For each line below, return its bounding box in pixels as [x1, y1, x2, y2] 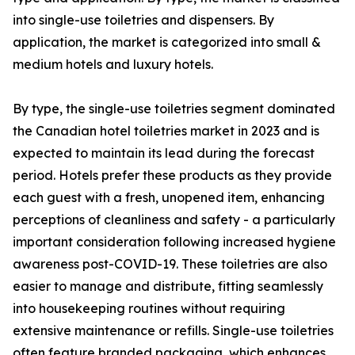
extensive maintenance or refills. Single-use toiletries [13, 323, 334, 339]
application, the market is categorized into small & [13, 34, 321, 51]
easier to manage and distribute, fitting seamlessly [13, 278, 323, 295]
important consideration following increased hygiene [13, 234, 336, 250]
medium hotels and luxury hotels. [13, 56, 213, 73]
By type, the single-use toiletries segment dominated [13, 101, 335, 117]
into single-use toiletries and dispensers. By [13, 12, 274, 29]
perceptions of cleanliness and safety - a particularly [13, 212, 335, 228]
